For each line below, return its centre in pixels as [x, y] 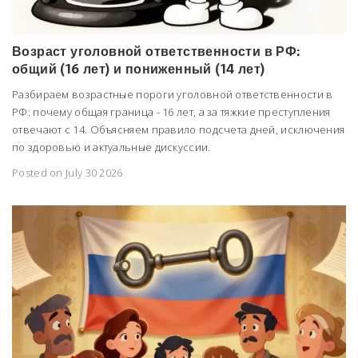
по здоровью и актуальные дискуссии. [111, 147]
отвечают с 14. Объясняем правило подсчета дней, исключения [179, 129]
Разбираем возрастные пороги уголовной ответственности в [173, 94]
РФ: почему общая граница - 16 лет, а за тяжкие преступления [171, 111]
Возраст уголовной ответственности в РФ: [156, 51]
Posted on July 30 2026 [68, 172]
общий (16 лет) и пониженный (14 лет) [139, 68]
